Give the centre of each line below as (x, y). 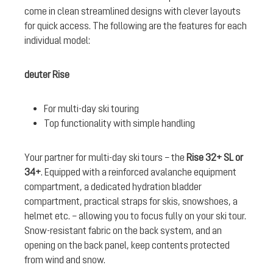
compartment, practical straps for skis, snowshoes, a (131, 201)
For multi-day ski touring (92, 109)
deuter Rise (48, 75)
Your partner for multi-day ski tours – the (105, 158)
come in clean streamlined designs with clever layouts (133, 11)
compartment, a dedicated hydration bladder (113, 187)
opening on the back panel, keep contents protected (127, 245)
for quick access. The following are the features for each (136, 26)
